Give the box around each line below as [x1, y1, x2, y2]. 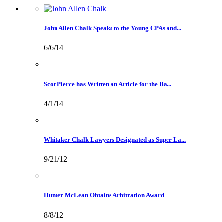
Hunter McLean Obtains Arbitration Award [44, 191, 164, 199]
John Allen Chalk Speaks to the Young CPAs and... [44, 24, 181, 32]
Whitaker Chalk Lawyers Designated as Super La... [44, 135, 186, 143]
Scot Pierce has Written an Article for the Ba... [44, 80, 171, 88]
